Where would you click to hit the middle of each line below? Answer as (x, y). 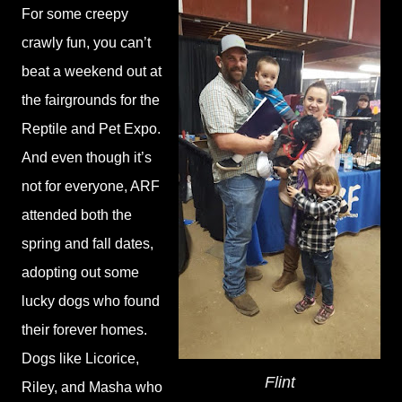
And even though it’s (87, 157)
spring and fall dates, (87, 244)
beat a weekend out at (92, 71)
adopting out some (80, 272)
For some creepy (75, 14)
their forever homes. (84, 330)
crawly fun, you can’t (86, 43)
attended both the (77, 215)
